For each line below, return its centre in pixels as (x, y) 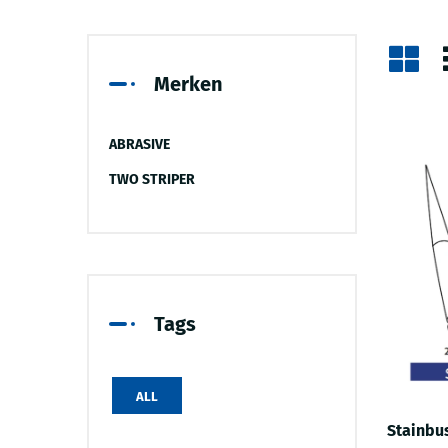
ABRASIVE (139, 144)
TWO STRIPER (152, 179)
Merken (188, 83)
